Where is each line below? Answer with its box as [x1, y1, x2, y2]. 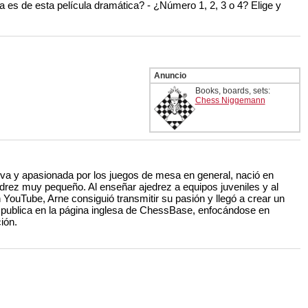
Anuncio [153, 71, 186, 81]
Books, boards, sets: [195, 86, 270, 96]
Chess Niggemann [195, 96, 265, 106]
